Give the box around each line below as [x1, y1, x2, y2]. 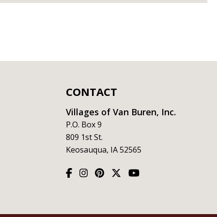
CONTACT [66, 84, 117, 99]
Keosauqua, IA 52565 [66, 144, 141, 155]
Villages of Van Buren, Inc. [66, 106, 176, 118]
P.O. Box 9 [66, 119, 102, 130]
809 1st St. [66, 132, 103, 142]
